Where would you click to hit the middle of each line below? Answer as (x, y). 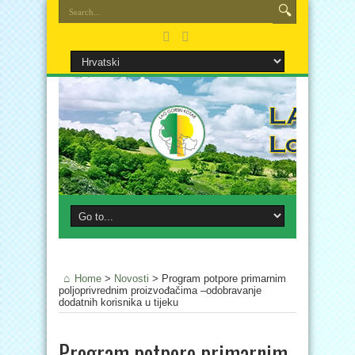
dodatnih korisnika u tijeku (118, 302)
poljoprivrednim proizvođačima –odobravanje (160, 290)
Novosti (132, 279)
